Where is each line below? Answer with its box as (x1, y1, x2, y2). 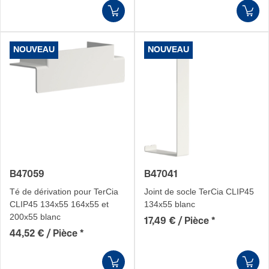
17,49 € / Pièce (144, 216, 209, 226)
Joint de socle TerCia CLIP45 (144, 187, 254, 196)
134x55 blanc (144, 199, 195, 209)
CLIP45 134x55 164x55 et (10, 199, 109, 209)
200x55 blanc (10, 212, 61, 222)
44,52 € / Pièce (10, 229, 77, 239)
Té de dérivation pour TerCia (10, 187, 118, 196)
